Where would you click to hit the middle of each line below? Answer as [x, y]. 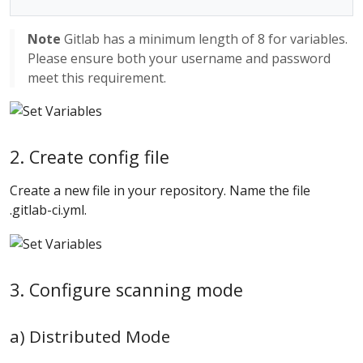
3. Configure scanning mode [126, 290]
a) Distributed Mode [90, 337]
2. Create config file [90, 157]
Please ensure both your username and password [179, 58]
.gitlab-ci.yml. [48, 210]
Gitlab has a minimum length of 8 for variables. [204, 38]
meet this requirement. [97, 77]
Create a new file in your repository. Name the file [160, 191]
